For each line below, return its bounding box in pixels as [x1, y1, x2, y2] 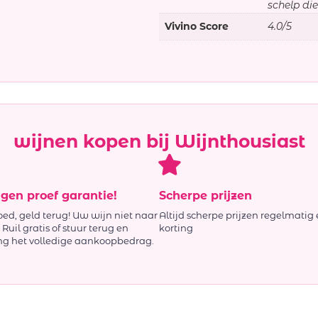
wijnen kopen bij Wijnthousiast [13, 130, 305, 152]
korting [159, 221, 193, 234]
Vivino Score [165, 20, 229, 33]
